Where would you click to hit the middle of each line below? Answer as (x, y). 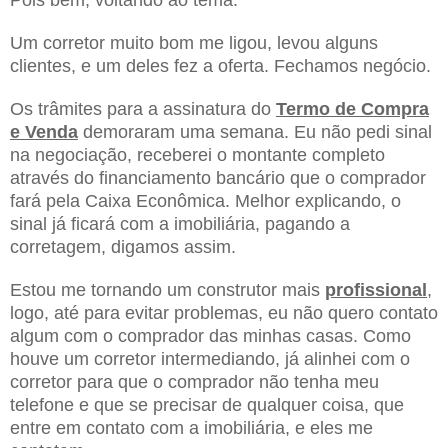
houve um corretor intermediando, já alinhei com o (210, 358)
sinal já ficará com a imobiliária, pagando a (180, 223)
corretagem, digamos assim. (123, 246)
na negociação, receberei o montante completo (197, 154)
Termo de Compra (352, 108)
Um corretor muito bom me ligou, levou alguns (194, 42)
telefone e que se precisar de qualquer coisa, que (207, 404)
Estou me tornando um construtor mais (167, 289)
